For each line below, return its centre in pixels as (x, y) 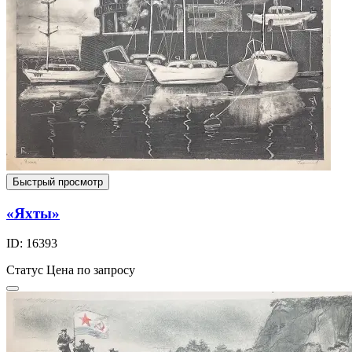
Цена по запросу (91, 270)
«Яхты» (33, 213)
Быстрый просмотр (58, 181)
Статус (25, 270)
